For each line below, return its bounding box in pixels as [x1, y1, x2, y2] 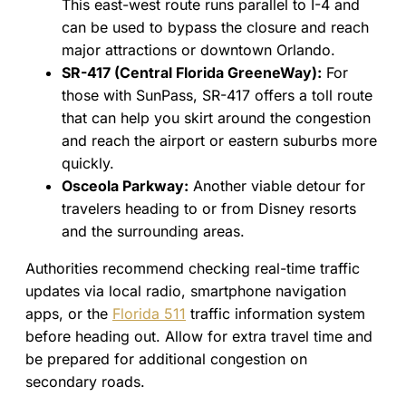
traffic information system [186, 304, 365, 324]
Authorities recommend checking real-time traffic [25, 259, 360, 278]
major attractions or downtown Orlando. [62, 41, 335, 60]
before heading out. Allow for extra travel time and [25, 327, 372, 346]
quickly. [62, 154, 114, 173]
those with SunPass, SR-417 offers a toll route [62, 86, 372, 105]
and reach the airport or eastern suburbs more [62, 131, 377, 150]
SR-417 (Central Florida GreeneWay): [62, 63, 322, 82]
